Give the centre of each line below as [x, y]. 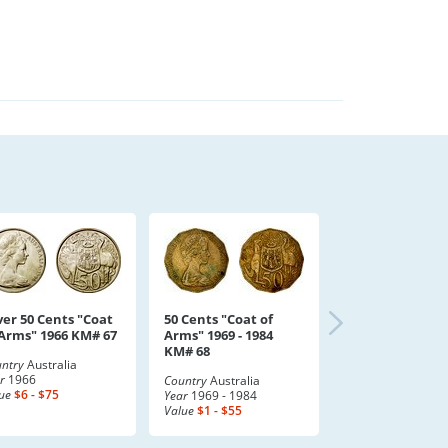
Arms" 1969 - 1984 [218, 335]
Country [185, 380]
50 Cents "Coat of [218, 319]
